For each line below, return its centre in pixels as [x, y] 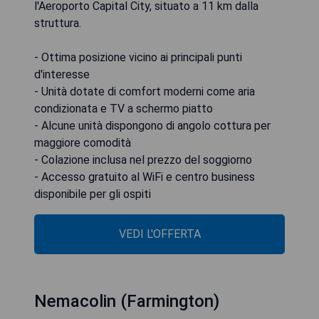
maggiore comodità [83, 143]
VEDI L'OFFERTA [159, 234]
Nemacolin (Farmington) [127, 302]
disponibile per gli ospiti [93, 194]
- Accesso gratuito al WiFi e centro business [145, 177]
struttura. [58, 23]
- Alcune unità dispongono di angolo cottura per [152, 126]
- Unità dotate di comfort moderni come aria [145, 92]
